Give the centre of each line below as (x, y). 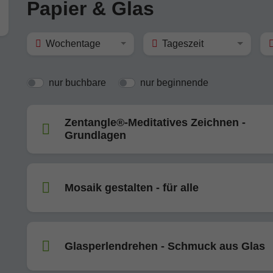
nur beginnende (174, 83)
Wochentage (73, 44)
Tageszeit (183, 44)
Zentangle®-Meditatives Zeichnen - (155, 122)
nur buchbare (77, 83)
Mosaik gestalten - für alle (132, 187)
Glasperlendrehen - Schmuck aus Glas (165, 246)
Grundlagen (95, 135)
